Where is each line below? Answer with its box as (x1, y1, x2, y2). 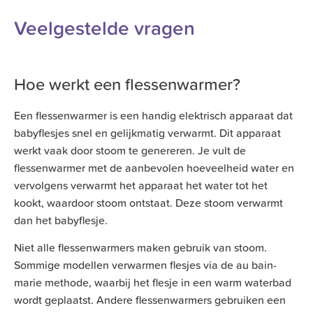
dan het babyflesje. (14, 211, 108, 228)
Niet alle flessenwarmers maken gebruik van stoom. (14, 239, 267, 256)
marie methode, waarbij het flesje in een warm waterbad (14, 274, 291, 291)
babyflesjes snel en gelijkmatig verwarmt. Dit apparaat (14, 124, 281, 141)
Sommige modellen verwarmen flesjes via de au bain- (14, 256, 277, 273)
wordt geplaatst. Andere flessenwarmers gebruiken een (14, 291, 286, 308)
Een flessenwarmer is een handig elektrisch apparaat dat (14, 106, 293, 124)
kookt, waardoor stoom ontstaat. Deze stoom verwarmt (14, 194, 283, 211)
